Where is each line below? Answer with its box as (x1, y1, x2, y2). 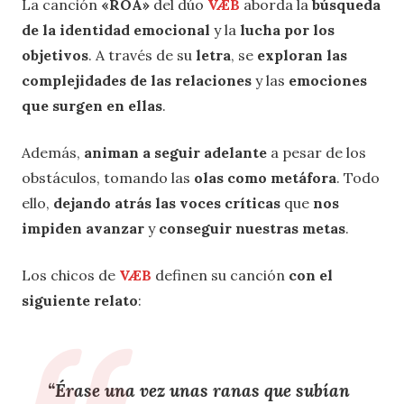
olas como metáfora (194, 168, 336, 187)
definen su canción (151, 265, 289, 284)
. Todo (336, 168, 380, 187)
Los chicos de (22, 265, 119, 284)
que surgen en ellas (22, 96, 162, 115)
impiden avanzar (22, 218, 144, 237)
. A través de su (88, 45, 196, 64)
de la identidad (22, 20, 130, 39)
